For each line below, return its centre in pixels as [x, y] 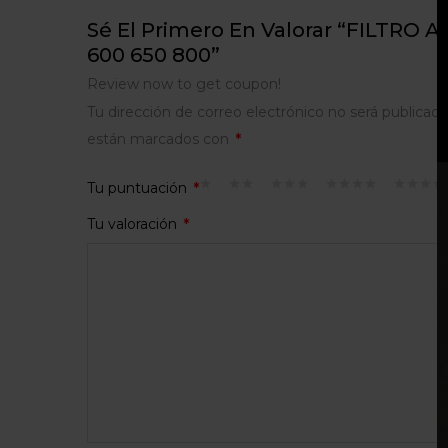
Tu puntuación [139, 188]
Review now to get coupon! [184, 84]
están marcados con [160, 139]
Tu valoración [134, 224]
